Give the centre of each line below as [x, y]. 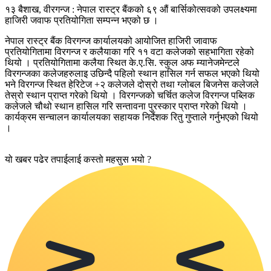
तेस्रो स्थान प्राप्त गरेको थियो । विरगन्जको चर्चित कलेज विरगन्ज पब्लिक [130, 95]
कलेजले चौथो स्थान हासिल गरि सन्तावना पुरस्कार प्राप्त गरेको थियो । [126, 106]
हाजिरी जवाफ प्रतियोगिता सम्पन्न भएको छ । [82, 20]
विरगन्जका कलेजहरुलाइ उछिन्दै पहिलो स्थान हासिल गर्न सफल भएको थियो [132, 73]
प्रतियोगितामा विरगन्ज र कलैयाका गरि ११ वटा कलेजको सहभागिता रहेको [129, 51]
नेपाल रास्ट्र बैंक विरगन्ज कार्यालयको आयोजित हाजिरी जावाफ [111, 41]
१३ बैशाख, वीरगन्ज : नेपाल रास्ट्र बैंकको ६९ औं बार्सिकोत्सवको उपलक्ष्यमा [131, 9]
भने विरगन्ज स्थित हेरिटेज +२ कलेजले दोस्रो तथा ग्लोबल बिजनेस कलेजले [132, 84]
